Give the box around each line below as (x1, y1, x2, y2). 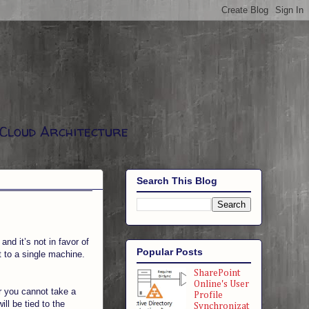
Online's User (193, 279, 249, 289)
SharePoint (193, 268, 240, 278)
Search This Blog (137, 175, 217, 187)
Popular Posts (137, 246, 203, 257)
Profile (193, 290, 223, 300)
